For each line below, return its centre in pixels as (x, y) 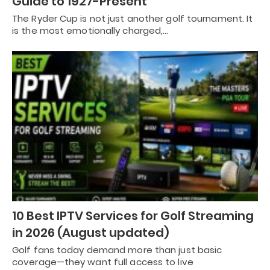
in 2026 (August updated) (91, 232)
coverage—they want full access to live (103, 262)
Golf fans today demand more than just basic (117, 250)
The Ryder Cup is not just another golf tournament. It (133, 19)
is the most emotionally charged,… (90, 31)
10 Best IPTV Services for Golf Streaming (133, 215)
